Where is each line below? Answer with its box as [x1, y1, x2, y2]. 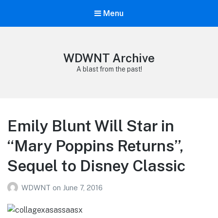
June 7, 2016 [63, 183, 103, 192]
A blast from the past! [76, 65, 142, 73]
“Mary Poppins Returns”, [7, 137, 183, 155]
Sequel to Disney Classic [7, 157, 185, 175]
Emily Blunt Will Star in [7, 117, 174, 135]
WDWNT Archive [63, 51, 155, 65]
